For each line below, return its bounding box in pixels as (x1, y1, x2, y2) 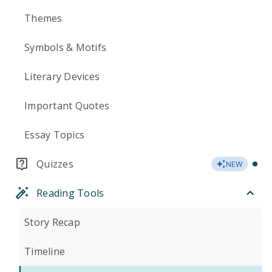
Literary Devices (24, 70, 100, 83)
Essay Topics (24, 128, 84, 141)
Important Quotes (24, 99, 109, 112)
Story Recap (24, 216, 80, 229)
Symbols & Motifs (24, 41, 106, 54)
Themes (24, 12, 63, 25)
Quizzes (36, 157, 73, 171)
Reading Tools (36, 186, 104, 200)
